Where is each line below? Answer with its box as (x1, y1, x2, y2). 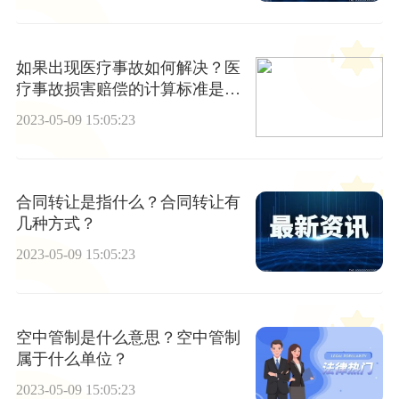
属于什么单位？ (15, 349, 128, 368)
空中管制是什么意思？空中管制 (15, 328, 240, 346)
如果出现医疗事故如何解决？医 (15, 59, 240, 77)
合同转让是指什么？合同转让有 (15, 193, 240, 212)
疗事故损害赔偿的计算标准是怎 (15, 80, 240, 99)
